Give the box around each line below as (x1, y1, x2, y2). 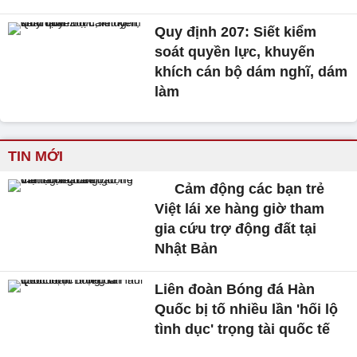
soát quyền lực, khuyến (155, 43, 316, 60)
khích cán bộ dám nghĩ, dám (155, 63, 348, 80)
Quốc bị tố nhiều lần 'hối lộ (155, 300, 339, 317)
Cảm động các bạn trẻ (171, 180, 325, 197)
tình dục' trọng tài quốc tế (155, 320, 331, 337)
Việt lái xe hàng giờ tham (155, 200, 325, 217)
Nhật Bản (155, 240, 218, 257)
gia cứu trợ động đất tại (155, 220, 317, 237)
